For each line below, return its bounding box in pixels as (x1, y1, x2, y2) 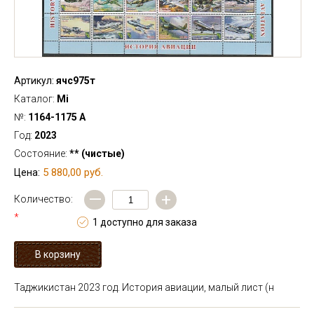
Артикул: (14, 75, 54, 86)
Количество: (14, 193, 73, 205)
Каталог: (14, 93, 57, 104)
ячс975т (54, 75, 95, 86)
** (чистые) (69, 148, 125, 159)
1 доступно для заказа (93, 217, 197, 228)
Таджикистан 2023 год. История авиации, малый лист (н (14, 282, 274, 293)
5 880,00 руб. (43, 166, 103, 179)
